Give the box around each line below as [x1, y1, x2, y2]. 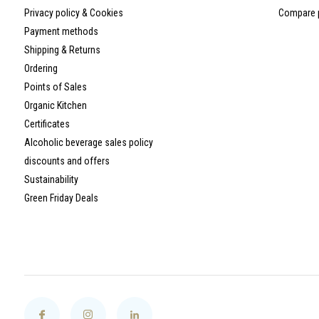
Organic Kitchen [23, 100, 87, 112]
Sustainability [23, 174, 78, 186]
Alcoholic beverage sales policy [23, 137, 153, 149]
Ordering [23, 63, 58, 75]
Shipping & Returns [23, 44, 100, 56]
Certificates [23, 118, 70, 130]
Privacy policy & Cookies [23, 7, 123, 19]
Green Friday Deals [23, 192, 98, 204]
